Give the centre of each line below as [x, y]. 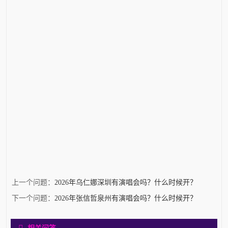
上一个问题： [33, 182]
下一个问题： [33, 198]
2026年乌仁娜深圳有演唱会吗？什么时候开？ [126, 182]
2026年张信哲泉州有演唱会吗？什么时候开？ [126, 198]
